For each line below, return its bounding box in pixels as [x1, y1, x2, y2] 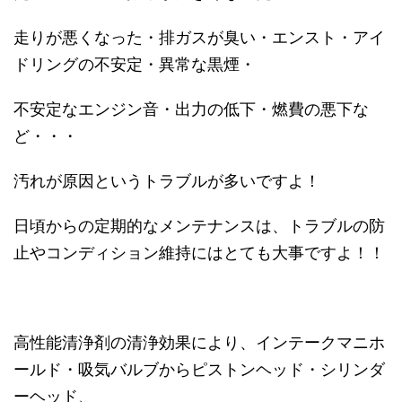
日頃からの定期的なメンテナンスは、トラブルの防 [13, 215, 385, 235]
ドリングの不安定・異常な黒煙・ [13, 54, 256, 74]
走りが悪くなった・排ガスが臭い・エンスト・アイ [13, 27, 385, 47]
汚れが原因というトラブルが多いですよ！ [13, 170, 320, 190]
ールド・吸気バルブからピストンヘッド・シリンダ [13, 359, 385, 379]
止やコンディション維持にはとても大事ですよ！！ [13, 242, 385, 262]
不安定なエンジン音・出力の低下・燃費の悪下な [13, 99, 369, 118]
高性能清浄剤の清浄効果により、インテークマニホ [13, 332, 385, 352]
